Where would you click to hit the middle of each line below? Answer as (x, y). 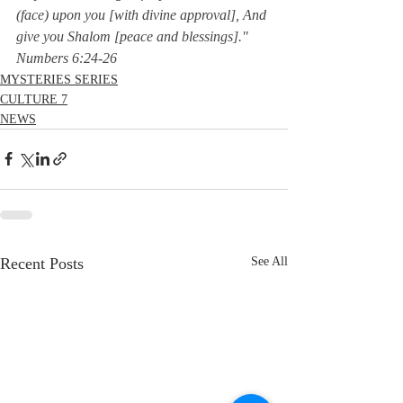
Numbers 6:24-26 (67, 58)
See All (269, 261)
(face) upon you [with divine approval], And (143, 14)
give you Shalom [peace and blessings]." (136, 36)
